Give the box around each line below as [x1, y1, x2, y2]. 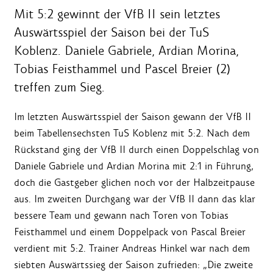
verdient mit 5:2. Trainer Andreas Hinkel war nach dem [14, 241, 250, 255]
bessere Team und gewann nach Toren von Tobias [14, 208, 229, 222]
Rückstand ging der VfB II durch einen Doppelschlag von [14, 143, 259, 156]
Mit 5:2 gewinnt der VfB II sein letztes [14, 5, 220, 22]
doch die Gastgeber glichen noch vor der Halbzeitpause [14, 175, 255, 189]
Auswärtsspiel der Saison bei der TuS [14, 24, 209, 40]
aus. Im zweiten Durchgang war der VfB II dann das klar [14, 192, 255, 205]
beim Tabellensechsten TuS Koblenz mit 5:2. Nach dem [14, 126, 250, 140]
